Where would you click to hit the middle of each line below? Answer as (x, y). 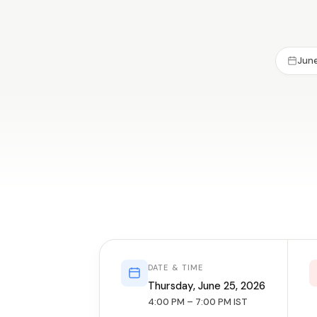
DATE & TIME (176, 267)
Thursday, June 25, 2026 (207, 286)
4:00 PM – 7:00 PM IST (198, 302)
